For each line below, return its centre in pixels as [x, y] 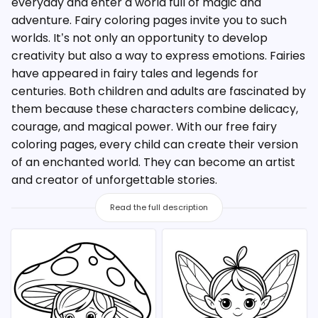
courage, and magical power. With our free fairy [144, 127]
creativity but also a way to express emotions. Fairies [158, 56]
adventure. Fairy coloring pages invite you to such [149, 20]
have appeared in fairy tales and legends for [135, 73]
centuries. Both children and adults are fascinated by [159, 91]
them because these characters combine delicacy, [155, 109]
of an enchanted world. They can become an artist [153, 162]
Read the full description [159, 207]
